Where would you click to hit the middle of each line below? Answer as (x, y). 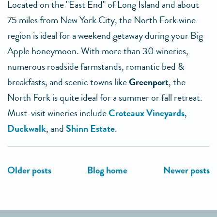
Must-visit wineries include (58, 113)
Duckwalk (27, 129)
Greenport (149, 82)
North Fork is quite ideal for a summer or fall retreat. (105, 98)
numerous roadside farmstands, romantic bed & (96, 67)
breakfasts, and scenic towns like (68, 82)
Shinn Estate (90, 129)
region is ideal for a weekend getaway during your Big (105, 36)
